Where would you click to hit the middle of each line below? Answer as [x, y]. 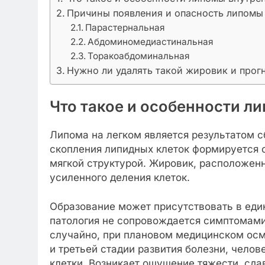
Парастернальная [125, 27]
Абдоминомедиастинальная [151, 41]
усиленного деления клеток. [120, 177]
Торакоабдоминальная [139, 56]
